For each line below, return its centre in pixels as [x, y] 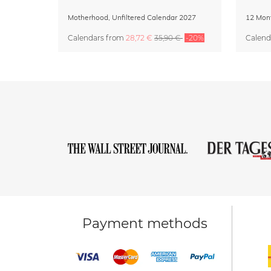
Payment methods [145, 224]
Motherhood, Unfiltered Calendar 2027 [132, 18]
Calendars [86, 38]
